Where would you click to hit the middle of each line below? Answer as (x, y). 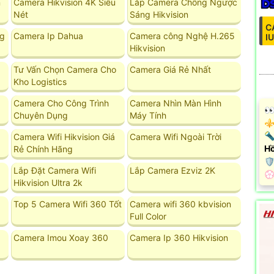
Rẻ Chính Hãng (43, 149)
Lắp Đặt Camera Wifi (54, 170)
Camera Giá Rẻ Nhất (170, 69)
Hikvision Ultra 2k (48, 182)
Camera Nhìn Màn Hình (175, 103)
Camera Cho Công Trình (61, 103)
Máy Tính (148, 115)
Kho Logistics (40, 81)
